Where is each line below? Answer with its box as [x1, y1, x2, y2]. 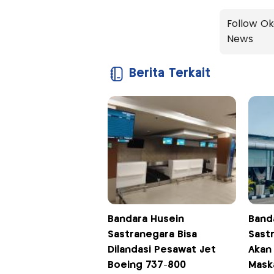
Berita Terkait [128, 68, 210, 80]
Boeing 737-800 [107, 261, 186, 270]
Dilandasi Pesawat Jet [107, 245, 216, 255]
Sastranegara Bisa [107, 230, 197, 240]
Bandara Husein [107, 215, 184, 224]
